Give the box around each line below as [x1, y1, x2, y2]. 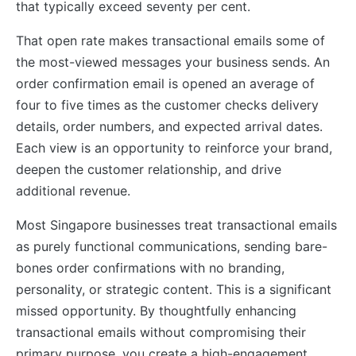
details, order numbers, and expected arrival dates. [16, 118, 323, 134]
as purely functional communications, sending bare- [16, 238, 327, 254]
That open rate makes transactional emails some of [16, 32, 325, 48]
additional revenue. [16, 182, 130, 199]
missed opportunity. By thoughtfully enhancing [16, 302, 296, 319]
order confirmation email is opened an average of [16, 75, 315, 91]
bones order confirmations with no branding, [16, 259, 284, 276]
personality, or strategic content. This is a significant [16, 281, 331, 297]
